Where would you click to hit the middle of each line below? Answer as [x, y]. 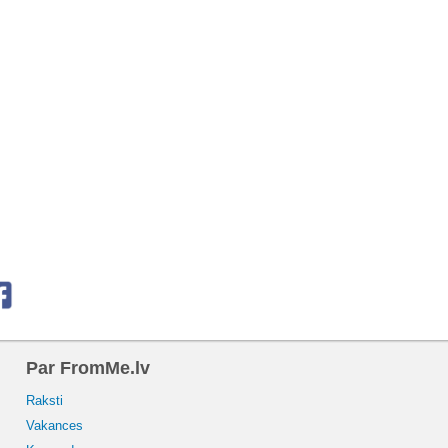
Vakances [54, 425]
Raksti [44, 400]
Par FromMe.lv [88, 368]
